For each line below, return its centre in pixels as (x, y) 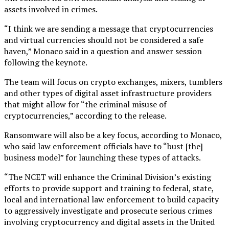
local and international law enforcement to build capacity (111, 199)
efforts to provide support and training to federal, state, (109, 188)
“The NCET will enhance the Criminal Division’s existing (108, 177)
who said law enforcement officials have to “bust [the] (104, 146)
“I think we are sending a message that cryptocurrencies (109, 28)
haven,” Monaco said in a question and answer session (103, 51)
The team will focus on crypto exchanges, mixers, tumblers (113, 82)
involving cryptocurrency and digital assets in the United (109, 222)
